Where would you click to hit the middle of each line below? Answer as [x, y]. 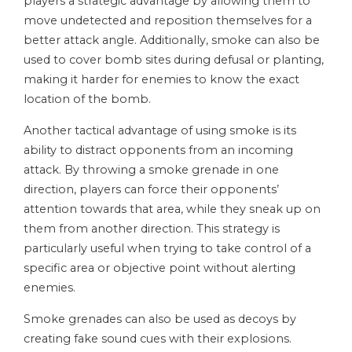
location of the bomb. [87, 99]
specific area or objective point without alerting [159, 268]
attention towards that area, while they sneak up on [172, 209]
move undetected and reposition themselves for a [168, 21]
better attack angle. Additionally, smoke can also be [172, 40]
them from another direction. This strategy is [152, 229]
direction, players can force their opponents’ [151, 190]
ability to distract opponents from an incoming [158, 150]
